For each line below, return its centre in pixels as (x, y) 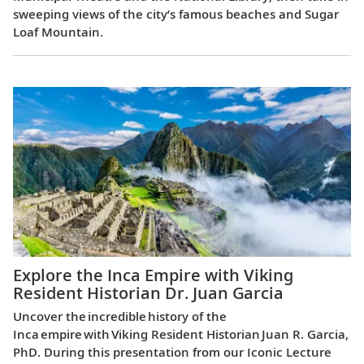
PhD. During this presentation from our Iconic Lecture (172, 352)
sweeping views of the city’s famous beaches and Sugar (176, 13)
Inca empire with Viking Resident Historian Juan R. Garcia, (181, 334)
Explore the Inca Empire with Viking (153, 275)
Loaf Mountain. (58, 31)
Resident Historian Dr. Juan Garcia (148, 293)
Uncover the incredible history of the (120, 316)
